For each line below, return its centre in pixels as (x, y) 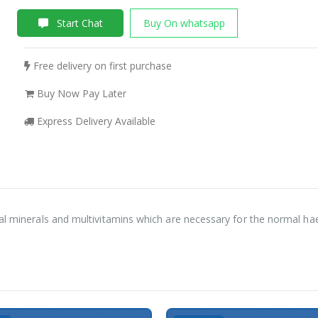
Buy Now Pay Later (80, 93)
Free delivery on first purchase (101, 66)
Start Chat (78, 23)
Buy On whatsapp (184, 23)
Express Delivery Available (95, 121)
